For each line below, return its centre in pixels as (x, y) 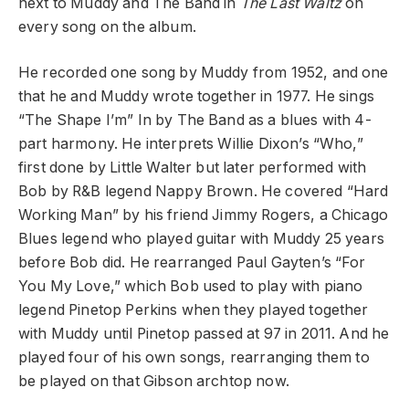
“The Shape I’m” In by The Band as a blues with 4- (195, 121)
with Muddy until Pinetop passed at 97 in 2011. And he (204, 334)
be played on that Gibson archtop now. (154, 382)
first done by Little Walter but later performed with (193, 168)
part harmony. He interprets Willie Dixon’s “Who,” (191, 144)
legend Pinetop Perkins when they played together (194, 310)
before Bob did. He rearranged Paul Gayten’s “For (192, 263)
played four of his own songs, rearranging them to (194, 358)
